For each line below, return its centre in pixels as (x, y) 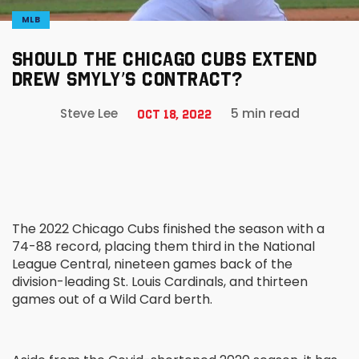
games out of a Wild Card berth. (112, 300)
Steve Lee (89, 113)
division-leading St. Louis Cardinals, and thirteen (160, 282)
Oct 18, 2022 (174, 113)
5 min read (265, 114)
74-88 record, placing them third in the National (163, 247)
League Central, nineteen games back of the (152, 264)
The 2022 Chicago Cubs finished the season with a (168, 229)
